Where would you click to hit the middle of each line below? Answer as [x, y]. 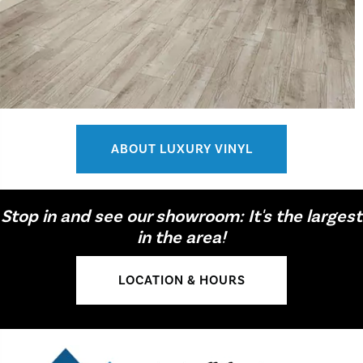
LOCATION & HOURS [181, 280]
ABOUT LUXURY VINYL [181, 149]
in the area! [181, 237]
